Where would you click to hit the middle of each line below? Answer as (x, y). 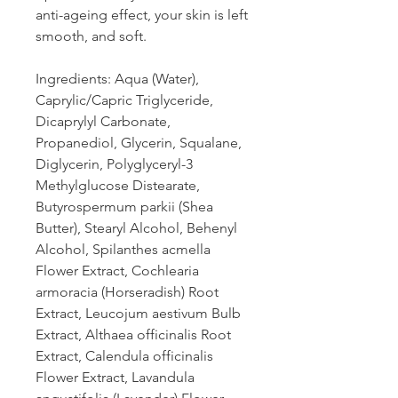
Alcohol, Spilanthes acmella (123, 249)
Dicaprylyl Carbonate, (103, 121)
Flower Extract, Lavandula (115, 377)
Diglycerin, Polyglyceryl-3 (114, 164)
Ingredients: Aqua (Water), (117, 79)
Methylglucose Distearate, (118, 185)
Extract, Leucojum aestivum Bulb (138, 313)
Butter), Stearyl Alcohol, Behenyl (136, 228)
